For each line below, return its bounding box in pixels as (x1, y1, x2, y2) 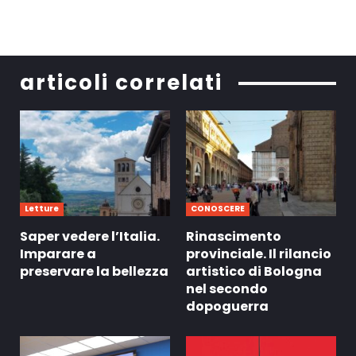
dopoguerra (186, 296, 269, 315)
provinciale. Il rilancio (186, 244, 331, 263)
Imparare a (20, 244, 96, 263)
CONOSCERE (191, 202, 245, 215)
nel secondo (186, 279, 268, 298)
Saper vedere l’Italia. (20, 226, 160, 246)
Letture (25, 202, 59, 215)
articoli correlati (20, 68, 222, 98)
